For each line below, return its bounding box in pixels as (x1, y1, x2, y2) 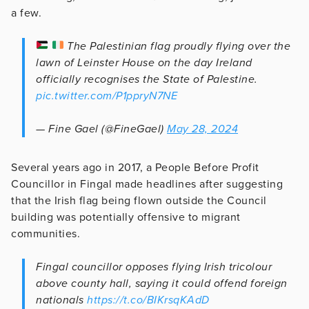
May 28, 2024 (167, 121, 238, 136)
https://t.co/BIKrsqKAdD (87, 292, 210, 307)
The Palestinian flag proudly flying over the (63, 39, 291, 53)
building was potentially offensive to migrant (11, 210, 241, 224)
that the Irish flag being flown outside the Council (11, 193, 267, 208)
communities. (11, 226, 80, 241)
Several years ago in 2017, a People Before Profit (11, 160, 259, 175)
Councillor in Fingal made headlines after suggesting (11, 177, 283, 191)
